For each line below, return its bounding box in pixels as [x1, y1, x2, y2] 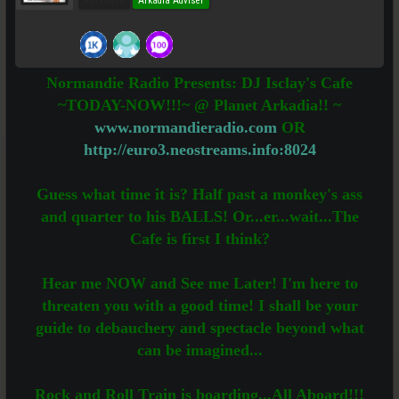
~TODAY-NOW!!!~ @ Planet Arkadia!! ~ [58, 96, 341, 114]
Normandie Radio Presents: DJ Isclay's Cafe [46, 74, 353, 92]
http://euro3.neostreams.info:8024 [83, 141, 316, 159]
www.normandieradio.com [94, 118, 277, 136]
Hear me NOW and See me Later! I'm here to [41, 274, 358, 292]
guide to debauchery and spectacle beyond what [35, 319, 364, 337]
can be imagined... [136, 341, 263, 359]
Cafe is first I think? [129, 230, 270, 248]
